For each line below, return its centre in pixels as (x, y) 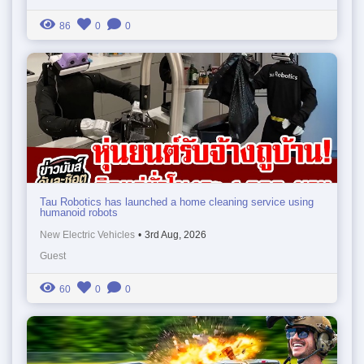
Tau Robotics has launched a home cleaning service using (177, 201)
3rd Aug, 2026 (175, 234)
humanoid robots (79, 212)
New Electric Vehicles (87, 234)
